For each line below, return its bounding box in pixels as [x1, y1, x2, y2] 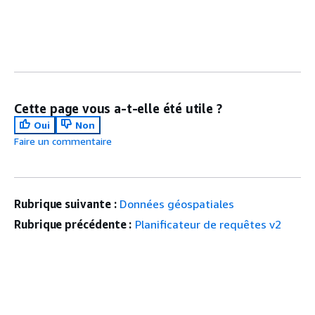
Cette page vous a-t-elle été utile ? [14, 101, 222, 116]
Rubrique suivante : [14, 197, 117, 211]
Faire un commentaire [14, 135, 112, 147]
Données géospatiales [120, 197, 235, 211]
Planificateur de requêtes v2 [135, 217, 282, 231]
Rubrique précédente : [14, 217, 132, 231]
